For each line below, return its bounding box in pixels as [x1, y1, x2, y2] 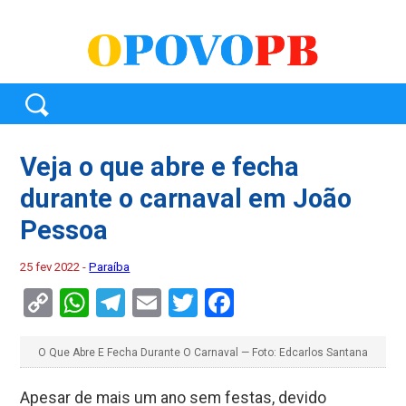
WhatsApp [89, 285, 220, 320]
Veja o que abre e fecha [20, 150, 300, 182]
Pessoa [20, 214, 109, 246]
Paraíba [89, 259, 130, 274]
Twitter [198, 285, 287, 320]
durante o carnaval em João [20, 182, 353, 214]
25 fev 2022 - [20, 259, 90, 274]
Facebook [234, 285, 355, 320]
